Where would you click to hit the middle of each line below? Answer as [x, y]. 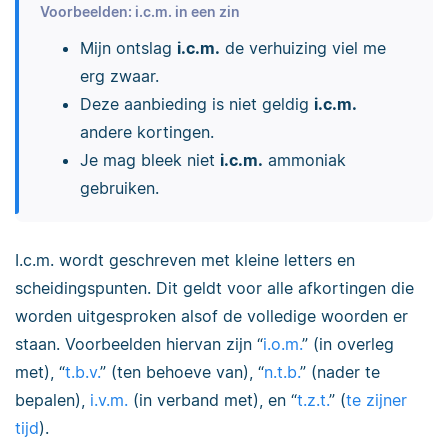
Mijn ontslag [128, 47]
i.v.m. [109, 400]
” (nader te [340, 372]
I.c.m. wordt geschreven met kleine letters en [185, 260]
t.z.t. [313, 400]
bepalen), [52, 400]
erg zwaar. [119, 75]
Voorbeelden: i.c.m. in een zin [139, 11]
